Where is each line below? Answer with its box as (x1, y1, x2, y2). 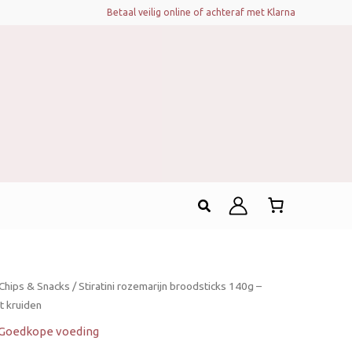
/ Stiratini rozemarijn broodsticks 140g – (70, 280, 262, 292)
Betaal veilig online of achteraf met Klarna (107, 7, 295, 17)
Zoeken (196, 195, 245, 211)
